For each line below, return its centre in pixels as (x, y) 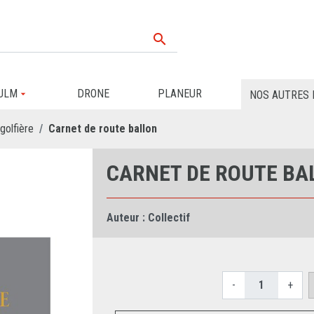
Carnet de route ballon (103, 128)
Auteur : (125, 217)
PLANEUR (179, 94)
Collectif (169, 217)
